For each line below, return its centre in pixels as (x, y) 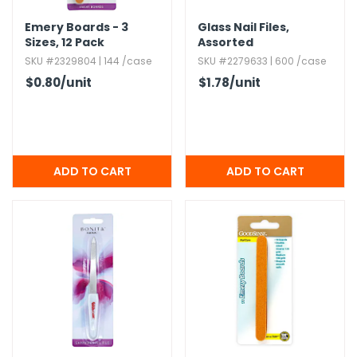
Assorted (226, 42)
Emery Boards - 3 (76, 27)
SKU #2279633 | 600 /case (262, 61)
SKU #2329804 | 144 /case (88, 61)
